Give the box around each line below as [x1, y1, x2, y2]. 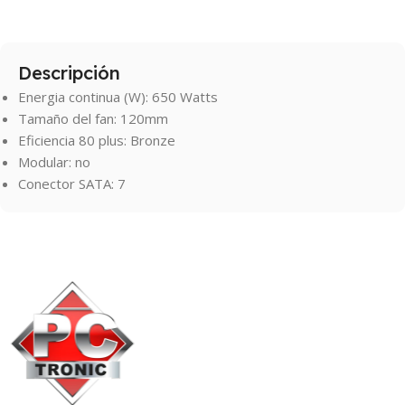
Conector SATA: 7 [18, 174, 126, 193]
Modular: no [18, 152, 90, 171]
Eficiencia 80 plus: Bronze [18, 130, 175, 149]
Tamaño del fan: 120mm [18, 108, 168, 127]
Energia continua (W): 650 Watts [18, 87, 218, 106]
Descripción [18, 61, 120, 84]
